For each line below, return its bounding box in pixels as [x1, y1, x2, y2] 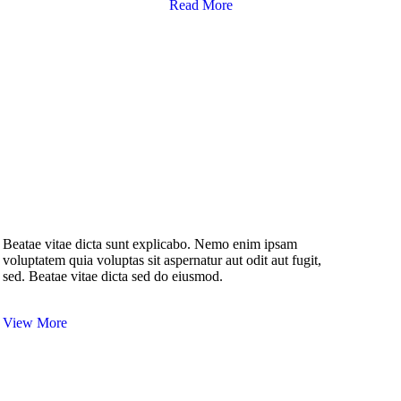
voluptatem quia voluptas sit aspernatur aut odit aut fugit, [2, 252, 321, 268]
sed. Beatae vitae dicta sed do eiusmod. [2, 268, 223, 284]
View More [2, 314, 67, 330]
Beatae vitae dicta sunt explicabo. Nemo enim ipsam [2, 235, 297, 252]
